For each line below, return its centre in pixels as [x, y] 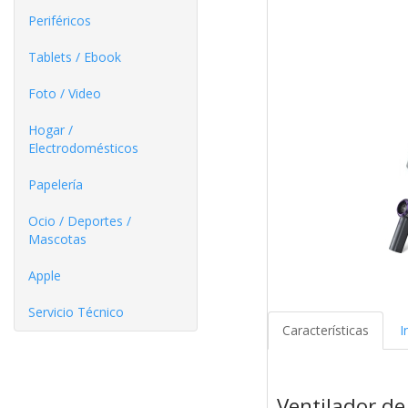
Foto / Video [65, 93]
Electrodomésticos [83, 148]
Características [325, 331]
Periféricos [60, 20]
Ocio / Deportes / [80, 221]
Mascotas [57, 239]
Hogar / [51, 130]
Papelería [56, 184]
